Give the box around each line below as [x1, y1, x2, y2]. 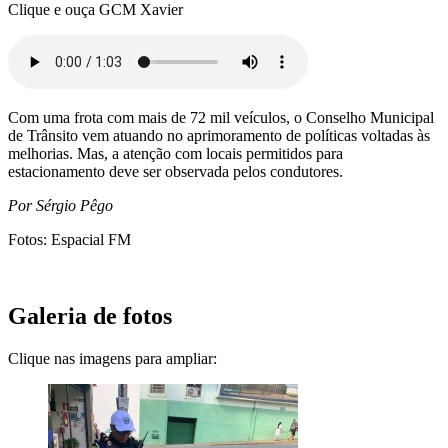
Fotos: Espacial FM [8, 230, 131, 248]
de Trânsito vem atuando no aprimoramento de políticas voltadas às [8, 126, 430, 144]
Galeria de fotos [8, 302, 172, 329]
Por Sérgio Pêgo [8, 196, 113, 214]
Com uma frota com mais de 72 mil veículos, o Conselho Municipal [8, 108, 434, 126]
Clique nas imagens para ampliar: [8, 349, 217, 367]
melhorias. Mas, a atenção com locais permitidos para [8, 144, 343, 162]
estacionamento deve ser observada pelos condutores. [8, 162, 343, 180]
